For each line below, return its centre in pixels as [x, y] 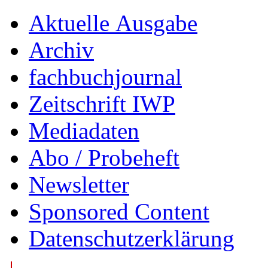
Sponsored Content [119, 211]
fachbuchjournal [105, 77]
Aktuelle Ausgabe [113, 23]
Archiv [61, 50]
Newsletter [79, 185]
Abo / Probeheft [104, 158]
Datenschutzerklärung [132, 238]
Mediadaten [84, 131]
